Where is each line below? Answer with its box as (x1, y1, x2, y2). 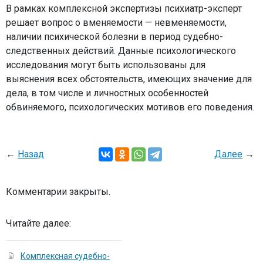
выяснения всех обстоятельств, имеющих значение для (6, 73, 252, 85)
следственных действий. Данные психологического (6, 45, 236, 56)
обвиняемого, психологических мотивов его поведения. (6, 102, 254, 113)
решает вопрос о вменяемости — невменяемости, (6, 17, 227, 28)
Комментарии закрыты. (6, 186, 110, 197)
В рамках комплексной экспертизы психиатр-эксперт (6, 3, 242, 14)
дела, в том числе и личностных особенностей (6, 87, 208, 99)
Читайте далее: (6, 218, 71, 229)
